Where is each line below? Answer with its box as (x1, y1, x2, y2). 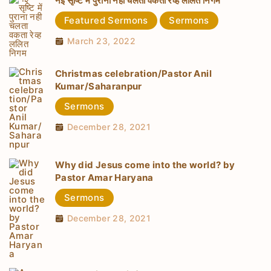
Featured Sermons (64, 14, 148, 26)
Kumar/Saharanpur (55, 80, 142, 93)
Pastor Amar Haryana (55, 172, 154, 184)
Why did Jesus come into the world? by (55, 159, 235, 171)
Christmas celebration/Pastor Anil (55, 68, 212, 80)
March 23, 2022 (67, 35, 136, 46)
